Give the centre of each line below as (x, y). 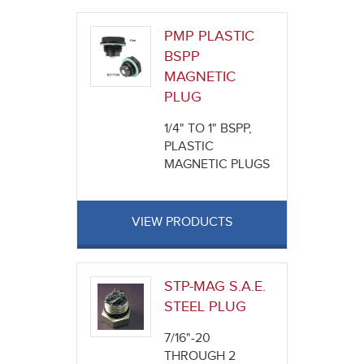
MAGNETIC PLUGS (217, 165)
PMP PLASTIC (209, 37)
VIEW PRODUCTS (182, 223)
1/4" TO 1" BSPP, (208, 129)
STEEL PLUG (205, 307)
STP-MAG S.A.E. (214, 287)
